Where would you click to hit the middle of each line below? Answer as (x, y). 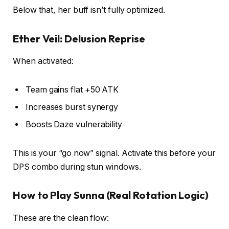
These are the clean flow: (61, 218)
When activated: (43, 61)
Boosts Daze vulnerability (74, 124)
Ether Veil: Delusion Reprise (79, 38)
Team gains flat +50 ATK (72, 89)
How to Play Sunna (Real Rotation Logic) (111, 195)
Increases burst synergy (72, 107)
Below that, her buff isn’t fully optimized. (89, 10)
